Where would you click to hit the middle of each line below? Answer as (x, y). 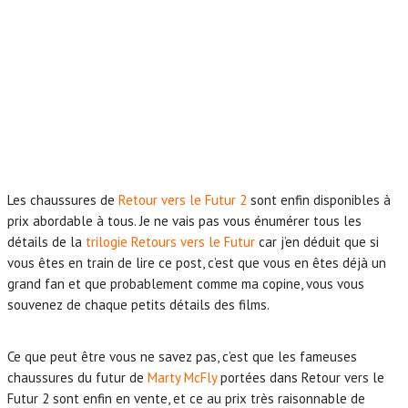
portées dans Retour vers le (301, 377)
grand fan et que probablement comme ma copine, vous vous (186, 283)
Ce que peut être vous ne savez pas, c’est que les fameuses (182, 356)
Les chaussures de (63, 199)
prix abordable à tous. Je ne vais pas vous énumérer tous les (184, 220)
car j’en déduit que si (317, 241)
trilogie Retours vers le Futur (170, 241)
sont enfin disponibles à (319, 199)
